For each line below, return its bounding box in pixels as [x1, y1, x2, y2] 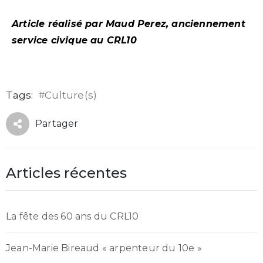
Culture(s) [45, 89, 97, 102]
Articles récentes [6, 164, 127, 182]
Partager [35, 118, 79, 130]
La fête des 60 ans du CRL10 [6, 211, 139, 222]
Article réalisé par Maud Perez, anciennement [12, 18, 245, 30]
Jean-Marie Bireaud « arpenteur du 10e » [6, 242, 202, 254]
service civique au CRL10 [12, 35, 137, 46]
